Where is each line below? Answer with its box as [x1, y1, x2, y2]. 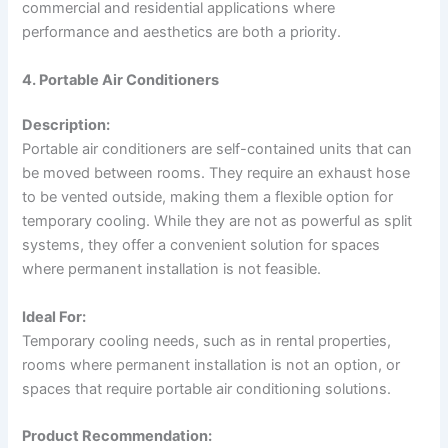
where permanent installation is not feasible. [22, 260, 322, 279]
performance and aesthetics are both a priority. [22, 23, 342, 42]
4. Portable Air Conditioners [22, 70, 220, 89]
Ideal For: [22, 307, 87, 326]
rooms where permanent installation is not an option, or [22, 355, 401, 374]
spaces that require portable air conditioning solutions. [22, 379, 392, 398]
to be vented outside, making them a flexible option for [22, 188, 394, 207]
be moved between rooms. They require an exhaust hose [22, 164, 411, 183]
